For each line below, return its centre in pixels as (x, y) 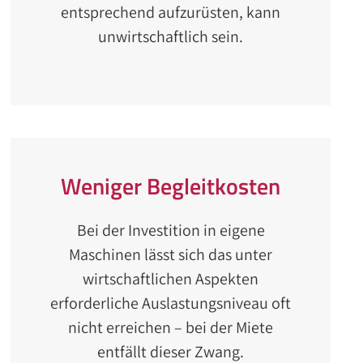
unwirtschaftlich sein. (171, 36)
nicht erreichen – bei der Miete (171, 327)
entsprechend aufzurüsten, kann (171, 12)
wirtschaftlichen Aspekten (171, 279)
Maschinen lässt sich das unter (171, 254)
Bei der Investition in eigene (171, 230)
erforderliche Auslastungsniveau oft (171, 303)
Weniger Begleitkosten (171, 186)
